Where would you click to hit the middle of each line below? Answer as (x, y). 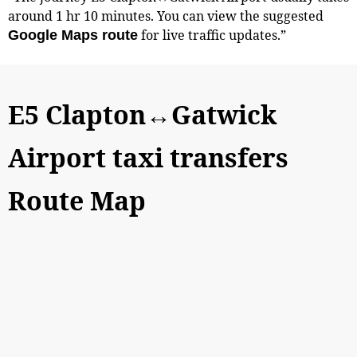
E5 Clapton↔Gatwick (142, 114)
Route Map (77, 200)
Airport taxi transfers (148, 157)
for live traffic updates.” (212, 35)
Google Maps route (73, 35)
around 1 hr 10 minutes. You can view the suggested (166, 16)
